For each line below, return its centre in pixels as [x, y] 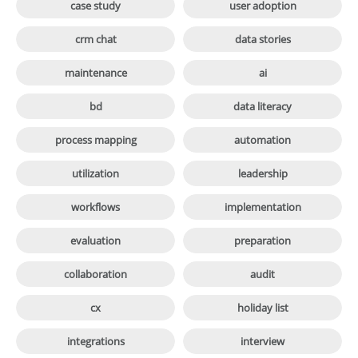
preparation [263, 240]
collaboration [95, 274]
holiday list [263, 307]
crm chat [95, 39]
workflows [95, 207]
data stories [263, 39]
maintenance [95, 72]
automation [263, 139]
